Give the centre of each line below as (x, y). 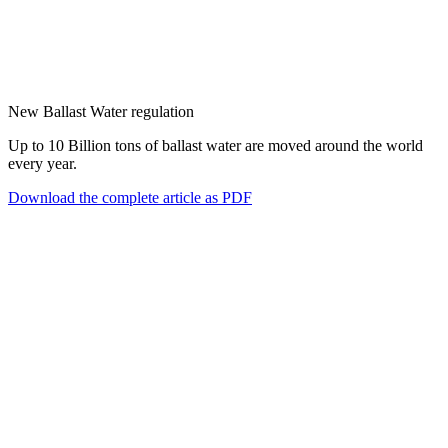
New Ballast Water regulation (101, 111)
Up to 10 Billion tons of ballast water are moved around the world (215, 145)
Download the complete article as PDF (130, 197)
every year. (42, 163)
